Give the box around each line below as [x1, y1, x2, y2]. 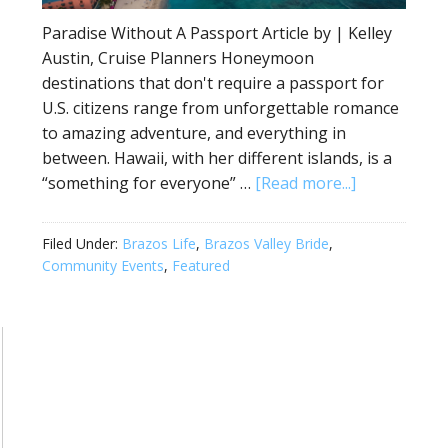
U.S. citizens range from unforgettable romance [42, 97, 399, 120]
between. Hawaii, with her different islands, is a [42, 147, 392, 170]
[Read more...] [255, 172, 356, 195]
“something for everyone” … [42, 172, 255, 195]
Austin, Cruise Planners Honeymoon [42, 47, 314, 70]
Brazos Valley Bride [204, 234, 329, 254]
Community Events [42, 256, 164, 276]
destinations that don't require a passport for [42, 72, 384, 95]
